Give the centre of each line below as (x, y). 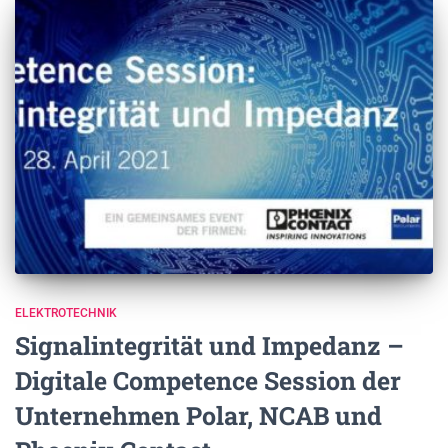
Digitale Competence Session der (208, 380)
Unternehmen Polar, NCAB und (198, 415)
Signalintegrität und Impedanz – (209, 345)
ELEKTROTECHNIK (66, 312)
